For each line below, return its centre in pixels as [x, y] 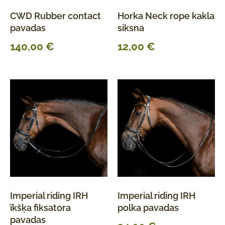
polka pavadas [148, 208]
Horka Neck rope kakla [166, 16]
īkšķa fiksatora [40, 208]
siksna [131, 28]
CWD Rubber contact [55, 16]
